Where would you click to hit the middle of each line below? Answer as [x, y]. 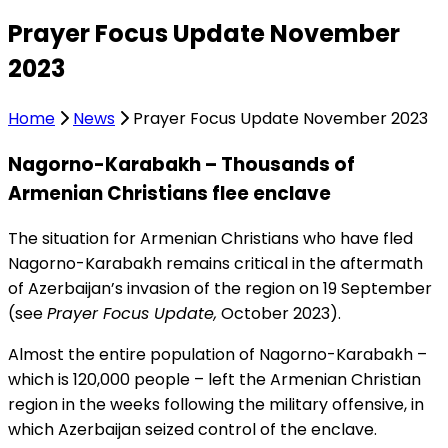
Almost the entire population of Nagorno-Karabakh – [217, 355]
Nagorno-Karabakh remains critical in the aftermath [215, 264]
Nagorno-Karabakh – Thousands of [181, 164]
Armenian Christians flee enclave [169, 193]
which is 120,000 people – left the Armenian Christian [214, 380]
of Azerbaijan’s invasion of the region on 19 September [220, 289]
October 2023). [279, 314]
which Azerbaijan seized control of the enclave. [192, 430]
